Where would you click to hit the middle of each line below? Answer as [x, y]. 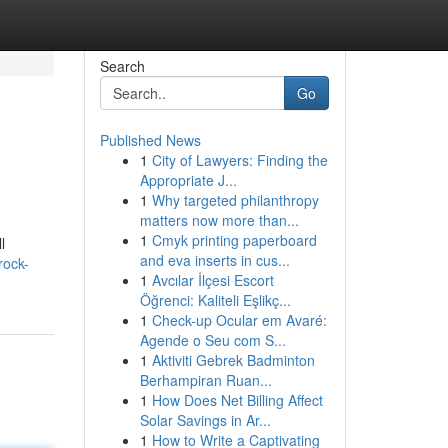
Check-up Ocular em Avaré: [239, 320]
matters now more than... [219, 220]
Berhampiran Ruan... [205, 380]
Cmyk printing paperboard [234, 240]
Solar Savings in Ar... [205, 420]
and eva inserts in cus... [214, 260]
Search [122, 66]
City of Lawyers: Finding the [239, 160]
